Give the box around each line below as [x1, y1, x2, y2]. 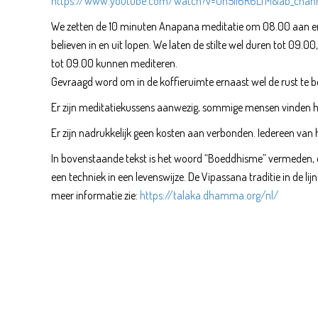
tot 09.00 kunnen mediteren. [51, 55, 177, 70]
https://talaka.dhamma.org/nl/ [140, 187, 279, 202]
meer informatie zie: [51, 187, 140, 202]
